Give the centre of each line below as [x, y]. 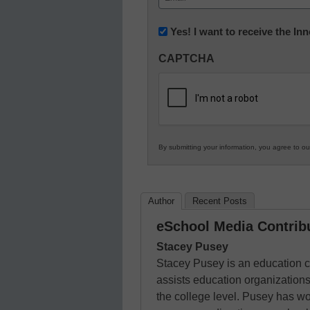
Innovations [189, 47]
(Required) [181, 12]
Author [161, 201]
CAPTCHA [186, 59]
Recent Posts [220, 201]
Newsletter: [187, 30]
